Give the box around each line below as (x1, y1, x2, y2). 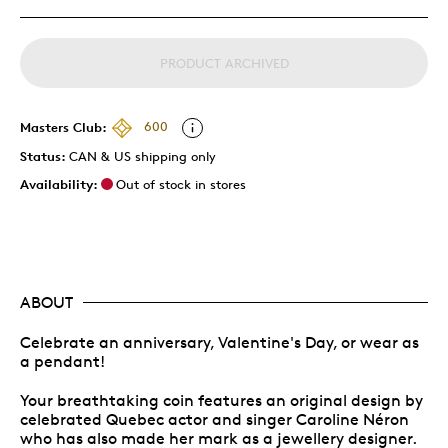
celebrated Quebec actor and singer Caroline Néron (20, 409, 409, 429)
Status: (20, 147, 69, 164)
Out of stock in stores (116, 175, 246, 192)
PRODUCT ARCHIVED (159, 54, 289, 71)
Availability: (20, 175, 98, 192)
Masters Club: (20, 118, 107, 135)
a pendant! (20, 351, 105, 371)
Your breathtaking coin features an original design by (20, 390, 423, 410)
